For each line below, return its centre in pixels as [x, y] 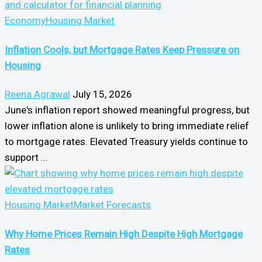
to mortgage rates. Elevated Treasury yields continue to [126, 142]
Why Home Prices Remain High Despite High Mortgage [124, 234]
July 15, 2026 [102, 94]
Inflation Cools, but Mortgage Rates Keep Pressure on [122, 49]
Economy [25, 20]
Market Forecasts [112, 205]
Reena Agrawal [37, 94]
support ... [26, 158]
